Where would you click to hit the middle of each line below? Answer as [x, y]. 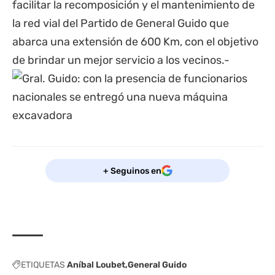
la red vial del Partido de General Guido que [121, 23]
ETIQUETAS [43, 265]
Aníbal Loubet [96, 265]
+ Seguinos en [132, 171]
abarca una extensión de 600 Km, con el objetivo [135, 42]
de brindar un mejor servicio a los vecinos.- [121, 60]
